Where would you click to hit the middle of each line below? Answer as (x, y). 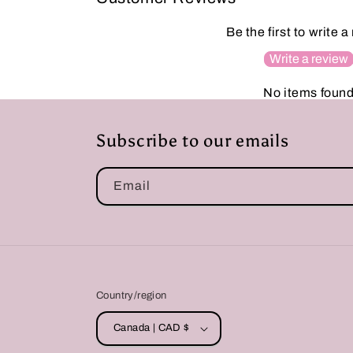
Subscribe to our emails (193, 141)
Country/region (132, 295)
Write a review (309, 58)
